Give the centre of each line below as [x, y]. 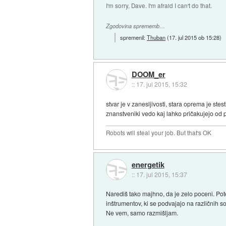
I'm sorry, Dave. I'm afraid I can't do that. [159, 6]
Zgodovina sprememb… [136, 26]
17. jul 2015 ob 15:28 [194, 37]
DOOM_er [148, 74]
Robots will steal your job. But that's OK [159, 133]
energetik [148, 164]
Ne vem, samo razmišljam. [142, 213]
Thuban [156, 37]
